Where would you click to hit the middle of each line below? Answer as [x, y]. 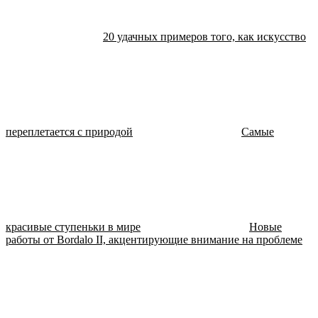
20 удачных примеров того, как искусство [204, 36]
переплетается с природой [69, 131]
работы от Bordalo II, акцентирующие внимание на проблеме [154, 239]
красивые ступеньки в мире [73, 226]
